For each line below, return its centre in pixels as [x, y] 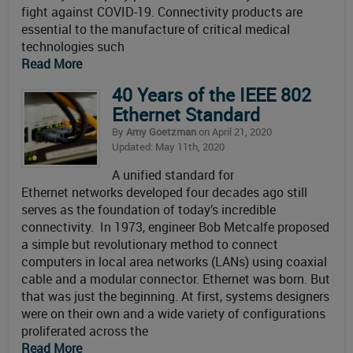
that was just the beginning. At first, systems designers [175, 296]
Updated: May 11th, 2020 [168, 147]
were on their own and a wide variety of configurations [173, 314]
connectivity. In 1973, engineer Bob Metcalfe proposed [175, 227]
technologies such [73, 46]
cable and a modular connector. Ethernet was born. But [176, 279]
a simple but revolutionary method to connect [150, 244]
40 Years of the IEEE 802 [212, 95]
